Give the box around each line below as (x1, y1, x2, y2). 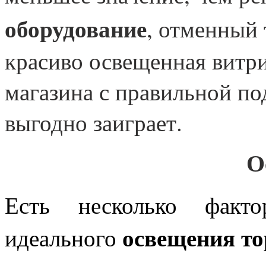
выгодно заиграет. (5, 106, 182, 138)
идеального (5, 221, 122, 253)
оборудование (5, 11, 147, 45)
